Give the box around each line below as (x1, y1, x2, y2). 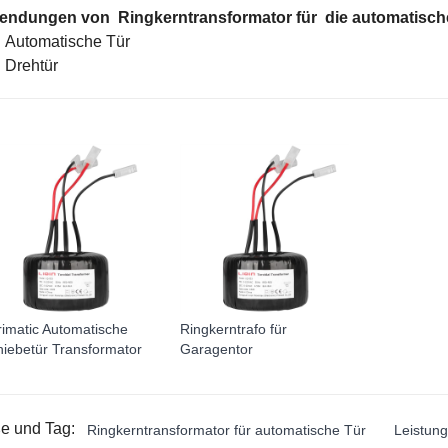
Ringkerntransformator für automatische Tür (86, 422, 366, 439)
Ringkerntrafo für (179, 321, 287, 338)
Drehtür (4, 57, 58, 75)
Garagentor (179, 341, 253, 358)
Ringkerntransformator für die (117, 9, 352, 27)
